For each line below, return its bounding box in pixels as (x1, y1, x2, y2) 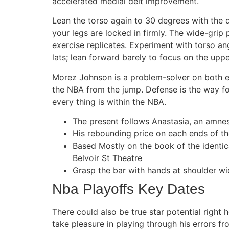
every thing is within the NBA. (52, 96, 166, 107)
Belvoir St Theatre (73, 153, 142, 164)
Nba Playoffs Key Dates (52, 181, 205, 197)
